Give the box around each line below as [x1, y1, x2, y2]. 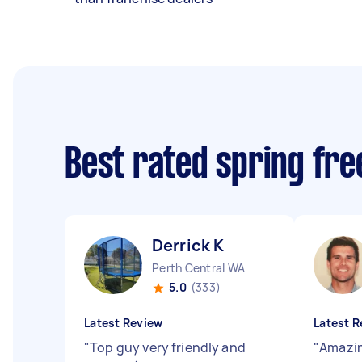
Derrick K [152, 234, 225, 256]
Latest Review [84, 315, 163, 330]
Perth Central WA [152, 260, 245, 276]
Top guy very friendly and [90, 339, 246, 356]
